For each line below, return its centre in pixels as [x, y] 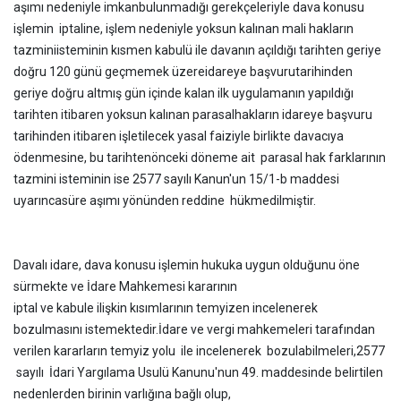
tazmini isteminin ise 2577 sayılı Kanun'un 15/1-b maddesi [176, 179]
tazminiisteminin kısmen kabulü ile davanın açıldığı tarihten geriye [197, 50]
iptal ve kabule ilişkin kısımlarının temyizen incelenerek [166, 308]
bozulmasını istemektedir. [86, 329]
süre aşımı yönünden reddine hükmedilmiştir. [189, 200]
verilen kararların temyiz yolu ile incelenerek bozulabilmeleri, [185, 351]
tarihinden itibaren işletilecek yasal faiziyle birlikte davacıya [179, 136]
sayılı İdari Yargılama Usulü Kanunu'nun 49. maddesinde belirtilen [198, 372]
